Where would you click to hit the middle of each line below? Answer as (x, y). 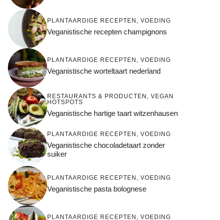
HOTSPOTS (65, 102)
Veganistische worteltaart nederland (104, 71)
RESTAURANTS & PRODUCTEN (97, 96)
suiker (57, 154)
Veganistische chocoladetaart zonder (106, 145)
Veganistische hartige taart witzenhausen (112, 113)
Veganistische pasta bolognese (97, 189)
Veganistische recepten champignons (107, 32)
